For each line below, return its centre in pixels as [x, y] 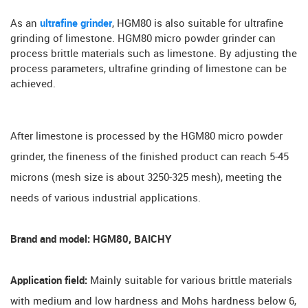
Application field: [49, 281]
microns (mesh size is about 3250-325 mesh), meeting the [146, 178]
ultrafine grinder [75, 24]
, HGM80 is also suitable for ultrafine [198, 24]
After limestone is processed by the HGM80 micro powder [146, 136]
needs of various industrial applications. [106, 198]
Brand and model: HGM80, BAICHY [91, 240]
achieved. [33, 84]
